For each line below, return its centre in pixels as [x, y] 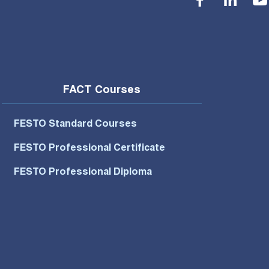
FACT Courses [101, 90]
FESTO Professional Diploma [83, 173]
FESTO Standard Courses [75, 125]
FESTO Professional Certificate [89, 149]
